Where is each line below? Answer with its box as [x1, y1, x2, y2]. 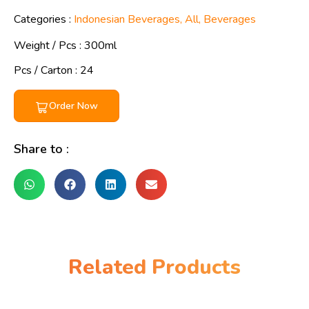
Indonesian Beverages [74, 12, 180, 27]
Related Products [68, 253, 241, 281]
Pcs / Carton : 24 [14, 63, 94, 78]
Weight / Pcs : [14, 38, 84, 53]
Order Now [49, 99, 98, 112]
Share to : [14, 141, 69, 157]
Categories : [14, 12, 74, 27]
